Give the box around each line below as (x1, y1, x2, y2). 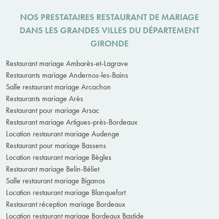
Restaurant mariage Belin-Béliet (6, 163, 99, 174)
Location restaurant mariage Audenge (6, 128, 119, 139)
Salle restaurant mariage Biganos (6, 175, 105, 186)
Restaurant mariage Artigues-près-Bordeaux (6, 116, 137, 127)
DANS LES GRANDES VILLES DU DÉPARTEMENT (20, 24, 199, 36)
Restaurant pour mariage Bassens (6, 140, 106, 151)
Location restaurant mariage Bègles (6, 152, 111, 162)
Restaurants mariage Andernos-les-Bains (6, 69, 128, 80)
